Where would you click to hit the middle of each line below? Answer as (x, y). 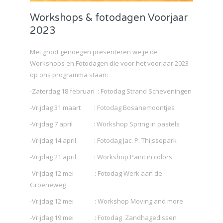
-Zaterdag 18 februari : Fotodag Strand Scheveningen (111, 91)
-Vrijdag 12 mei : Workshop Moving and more (107, 201)
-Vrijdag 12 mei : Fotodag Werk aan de (96, 173)
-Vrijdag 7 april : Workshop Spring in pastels (105, 124)
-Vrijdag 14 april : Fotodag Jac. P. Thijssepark (103, 140)
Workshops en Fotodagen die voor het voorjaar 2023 (109, 63)
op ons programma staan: (69, 74)
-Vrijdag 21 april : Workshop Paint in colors (101, 157)
